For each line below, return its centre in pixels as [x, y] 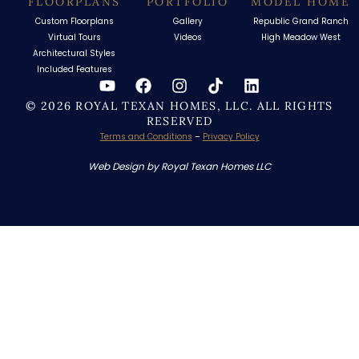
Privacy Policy [231, 137]
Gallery [188, 22]
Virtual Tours [74, 38]
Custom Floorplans [74, 22]
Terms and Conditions [146, 137]
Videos [188, 38]
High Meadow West [301, 38]
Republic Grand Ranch [301, 22]
